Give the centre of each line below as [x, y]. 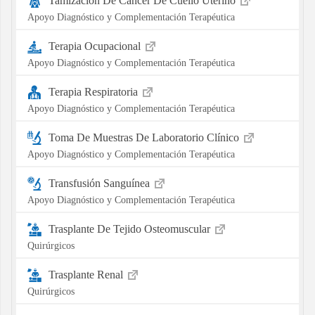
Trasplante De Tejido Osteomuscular [130, 229]
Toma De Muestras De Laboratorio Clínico [145, 137]
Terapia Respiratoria [94, 91]
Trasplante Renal [87, 274]
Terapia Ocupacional [96, 46]
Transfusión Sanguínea [100, 183]
